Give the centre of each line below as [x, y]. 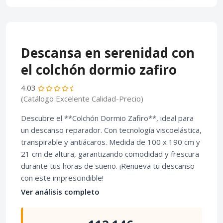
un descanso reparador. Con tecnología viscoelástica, [111, 130]
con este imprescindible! [62, 178]
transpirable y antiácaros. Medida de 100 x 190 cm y [111, 142]
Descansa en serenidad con [108, 53]
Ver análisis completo [60, 192]
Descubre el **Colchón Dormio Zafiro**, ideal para [107, 118]
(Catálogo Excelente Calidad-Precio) [82, 99]
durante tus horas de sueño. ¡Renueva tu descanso [108, 166]
